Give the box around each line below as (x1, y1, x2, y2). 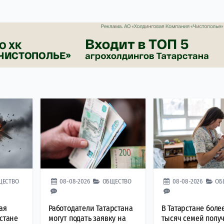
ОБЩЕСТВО (102, 177, 132, 185)
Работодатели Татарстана (48, 203, 133, 213)
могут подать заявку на (48, 213, 126, 223)
